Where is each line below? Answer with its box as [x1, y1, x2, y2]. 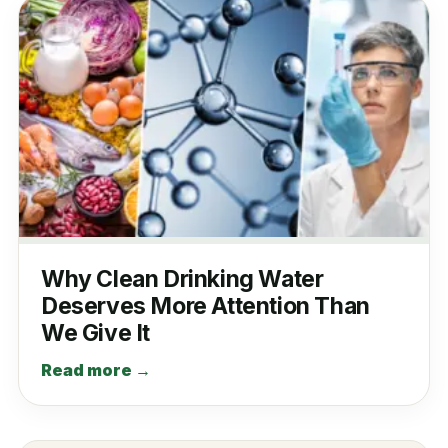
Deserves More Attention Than [40, 292, 370, 321]
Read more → [40, 360, 151, 381]
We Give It [40, 319, 150, 348]
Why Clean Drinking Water [40, 265, 324, 294]
